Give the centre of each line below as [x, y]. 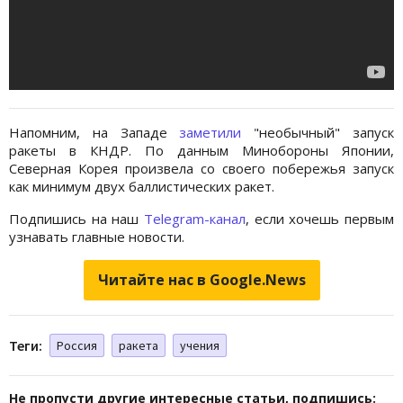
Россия [77, 345]
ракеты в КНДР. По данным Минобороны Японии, [201, 150]
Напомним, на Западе [94, 132]
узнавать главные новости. [97, 236]
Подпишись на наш [76, 218]
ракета [139, 345]
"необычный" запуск [318, 132]
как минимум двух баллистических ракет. [142, 186]
